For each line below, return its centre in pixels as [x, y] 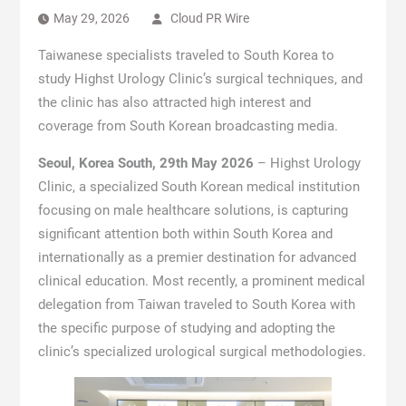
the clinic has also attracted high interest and [174, 102]
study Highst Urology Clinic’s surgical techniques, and [200, 79]
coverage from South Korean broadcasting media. [188, 126]
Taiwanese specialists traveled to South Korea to [186, 55]
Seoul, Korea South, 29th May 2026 [145, 163]
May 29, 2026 [91, 18]
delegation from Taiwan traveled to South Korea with [196, 304]
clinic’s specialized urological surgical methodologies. [202, 352]
